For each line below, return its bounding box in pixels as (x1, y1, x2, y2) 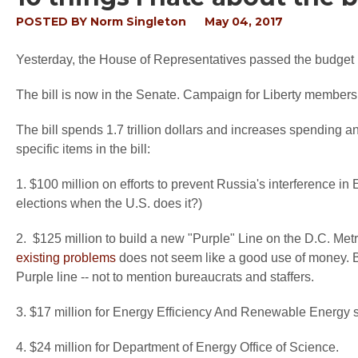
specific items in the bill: (16, 142, 150, 156)
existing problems (16, 251, 116, 265)
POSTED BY (16, 14, 90, 29)
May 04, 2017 (205, 14, 283, 29)
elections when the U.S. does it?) (16, 197, 202, 210)
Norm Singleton (90, 14, 186, 29)
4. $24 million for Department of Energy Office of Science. (16, 340, 339, 354)
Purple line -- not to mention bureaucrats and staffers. (16, 270, 314, 284)
